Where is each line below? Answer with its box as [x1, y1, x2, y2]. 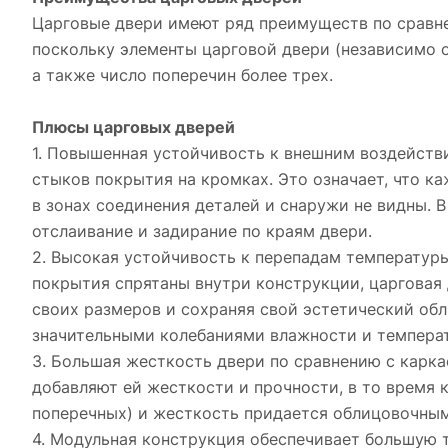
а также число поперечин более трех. [32, 65, 333, 85]
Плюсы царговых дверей [32, 117, 235, 137]
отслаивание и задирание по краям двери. [32, 221, 372, 241]
